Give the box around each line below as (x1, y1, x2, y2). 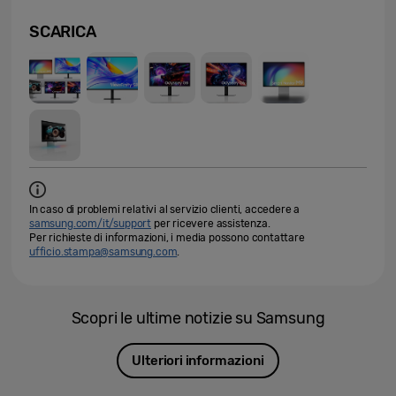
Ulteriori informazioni (132, 352, 264, 369)
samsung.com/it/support (29, 217, 152, 231)
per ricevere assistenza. (151, 217, 270, 231)
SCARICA (29, 22, 96, 42)
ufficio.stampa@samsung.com (29, 246, 178, 259)
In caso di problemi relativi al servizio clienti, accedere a (29, 203, 301, 217)
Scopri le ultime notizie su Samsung (71, 308, 325, 329)
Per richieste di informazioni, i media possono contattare (29, 232, 305, 245)
